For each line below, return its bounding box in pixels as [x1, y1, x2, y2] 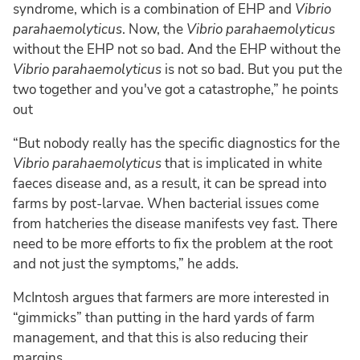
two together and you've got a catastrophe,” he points [13, 80, 338, 99]
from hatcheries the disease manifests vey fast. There [13, 214, 337, 233]
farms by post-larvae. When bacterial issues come [13, 194, 319, 213]
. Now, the [122, 19, 186, 39]
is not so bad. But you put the [162, 59, 342, 79]
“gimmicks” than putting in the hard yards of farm [13, 308, 315, 327]
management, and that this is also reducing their [13, 328, 308, 347]
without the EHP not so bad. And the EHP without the [13, 39, 341, 59]
